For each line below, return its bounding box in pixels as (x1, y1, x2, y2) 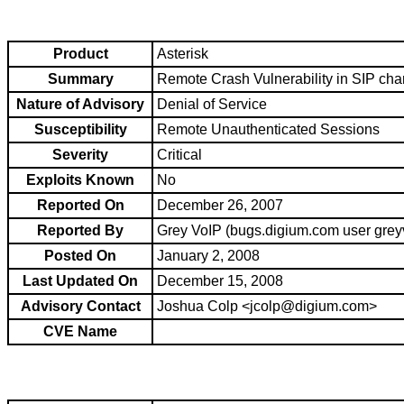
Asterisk (157, 46, 208, 62)
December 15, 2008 (157, 273, 283, 289)
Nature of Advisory (16, 96, 144, 113)
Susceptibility (33, 122, 127, 138)
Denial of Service (157, 96, 267, 113)
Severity (52, 147, 108, 163)
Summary (47, 71, 114, 87)
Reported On (36, 197, 124, 214)
